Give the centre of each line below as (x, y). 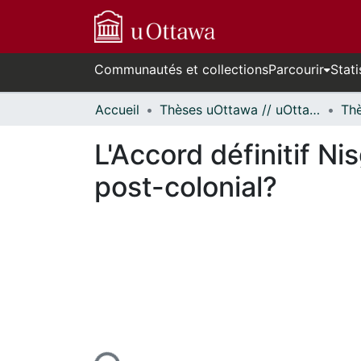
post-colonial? (186, 187)
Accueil (117, 110)
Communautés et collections (181, 69)
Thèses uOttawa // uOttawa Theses (315, 110)
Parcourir (296, 69)
